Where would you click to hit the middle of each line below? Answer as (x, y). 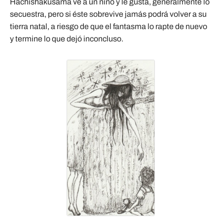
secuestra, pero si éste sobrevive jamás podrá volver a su (108, 14)
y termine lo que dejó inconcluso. (67, 38)
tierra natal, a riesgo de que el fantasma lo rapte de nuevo (109, 26)
